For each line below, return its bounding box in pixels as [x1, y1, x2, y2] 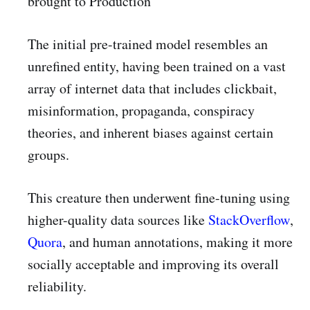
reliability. [28, 277, 86, 296]
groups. [28, 145, 69, 165]
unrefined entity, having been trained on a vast [28, 57, 286, 76]
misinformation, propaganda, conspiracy [28, 101, 255, 120]
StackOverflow [208, 210, 290, 230]
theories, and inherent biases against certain [28, 123, 273, 143]
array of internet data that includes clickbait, [28, 79, 277, 98]
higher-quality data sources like [28, 210, 208, 230]
